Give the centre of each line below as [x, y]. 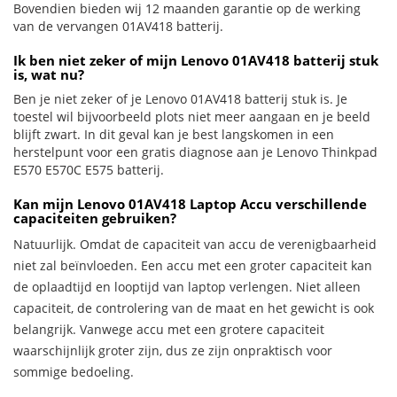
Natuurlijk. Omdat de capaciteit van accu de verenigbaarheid [195, 244]
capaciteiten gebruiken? [95, 218]
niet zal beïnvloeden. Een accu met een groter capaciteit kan [193, 265]
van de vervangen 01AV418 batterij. [118, 26]
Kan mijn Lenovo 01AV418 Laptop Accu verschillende [190, 204]
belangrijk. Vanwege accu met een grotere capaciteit [169, 329]
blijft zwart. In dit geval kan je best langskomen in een [174, 134]
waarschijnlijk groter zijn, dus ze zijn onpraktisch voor [173, 350]
